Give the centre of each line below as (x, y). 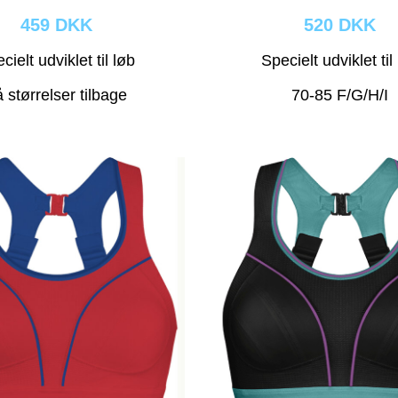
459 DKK (56, 25)
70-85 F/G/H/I (340, 96)
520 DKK (340, 25)
